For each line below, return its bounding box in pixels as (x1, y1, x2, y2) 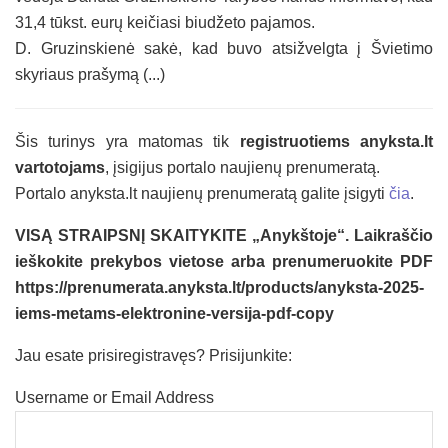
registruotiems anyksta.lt (239, 133, 434, 151)
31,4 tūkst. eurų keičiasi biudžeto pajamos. (15, 14, 315, 32)
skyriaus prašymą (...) (15, 66, 165, 84)
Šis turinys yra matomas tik (15, 133, 240, 151)
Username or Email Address (15, 389, 214, 407)
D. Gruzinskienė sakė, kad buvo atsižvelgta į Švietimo (15, 40, 433, 58)
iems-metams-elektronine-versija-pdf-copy (15, 305, 334, 323)
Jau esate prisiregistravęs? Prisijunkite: (15, 347, 292, 365)
